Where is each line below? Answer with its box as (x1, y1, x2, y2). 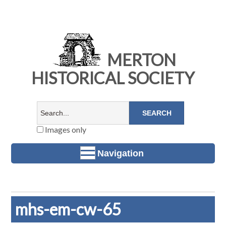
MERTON (103, 50, 176, 70)
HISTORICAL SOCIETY (31, 68, 195, 88)
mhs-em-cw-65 (15, 199, 122, 219)
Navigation (97, 148, 144, 158)
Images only (43, 125, 86, 135)
